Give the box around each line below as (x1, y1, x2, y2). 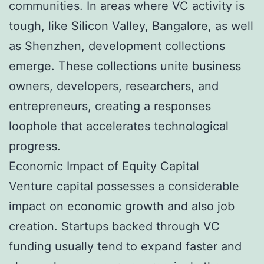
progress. (9, 138, 61, 153)
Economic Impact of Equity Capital (9, 159, 199, 173)
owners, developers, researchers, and (9, 78, 219, 93)
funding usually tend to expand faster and (9, 239, 242, 253)
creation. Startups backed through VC (9, 219, 220, 233)
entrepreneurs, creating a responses (9, 98, 211, 113)
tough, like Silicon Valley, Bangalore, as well (9, 18, 253, 33)
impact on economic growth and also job (9, 199, 235, 213)
